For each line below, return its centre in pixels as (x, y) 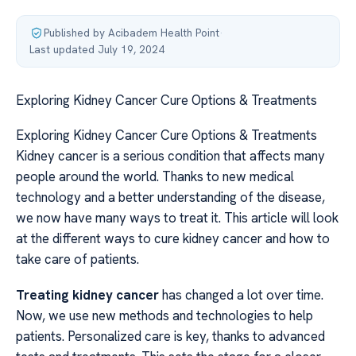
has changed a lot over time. (241, 294)
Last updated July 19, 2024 (97, 49)
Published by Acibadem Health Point (132, 33)
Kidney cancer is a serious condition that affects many (170, 156)
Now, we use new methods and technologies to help (164, 315)
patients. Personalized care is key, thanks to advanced (170, 336)
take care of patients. (77, 259)
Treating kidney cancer (87, 294)
